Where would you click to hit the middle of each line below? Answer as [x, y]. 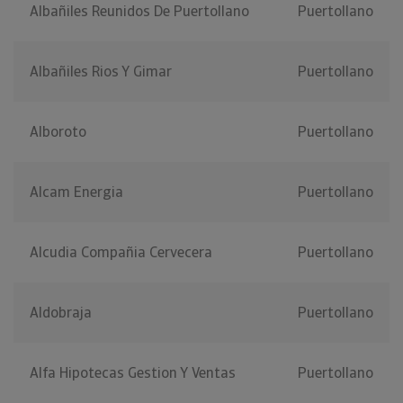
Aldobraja [61, 313]
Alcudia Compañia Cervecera [121, 253]
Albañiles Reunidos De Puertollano [139, 12]
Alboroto [58, 132]
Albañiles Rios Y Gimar [101, 72]
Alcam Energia [76, 193]
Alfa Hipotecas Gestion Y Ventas [133, 373]
